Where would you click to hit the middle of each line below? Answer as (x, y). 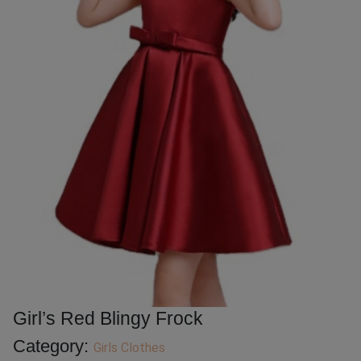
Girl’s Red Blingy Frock (108, 319)
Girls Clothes (129, 348)
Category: (53, 346)
